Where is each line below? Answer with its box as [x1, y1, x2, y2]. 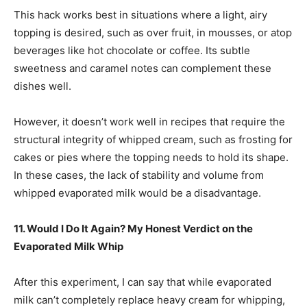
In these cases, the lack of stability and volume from [14, 169, 264, 182]
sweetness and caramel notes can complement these [14, 62, 271, 75]
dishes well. [14, 79, 71, 93]
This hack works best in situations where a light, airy [14, 8, 267, 22]
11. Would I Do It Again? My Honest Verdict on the [14, 222, 253, 236]
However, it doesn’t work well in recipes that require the [14, 115, 285, 129]
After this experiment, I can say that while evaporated [14, 275, 271, 289]
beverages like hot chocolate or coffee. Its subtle [14, 44, 250, 58]
